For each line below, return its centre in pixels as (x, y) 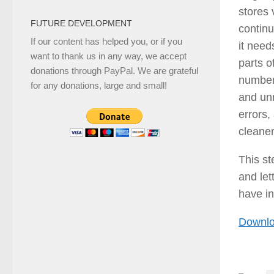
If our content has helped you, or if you (106, 42)
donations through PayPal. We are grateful (114, 71)
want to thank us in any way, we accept (109, 56)
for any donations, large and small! (99, 86)
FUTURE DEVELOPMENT (81, 24)
